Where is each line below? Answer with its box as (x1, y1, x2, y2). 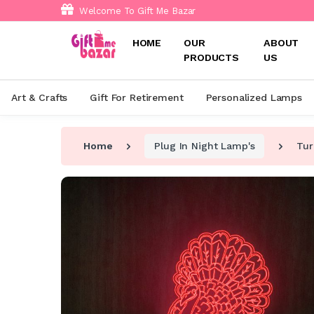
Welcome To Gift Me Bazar (76, 6, 196, 16)
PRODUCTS (184, 52, 239, 63)
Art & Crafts (11, 92, 68, 103)
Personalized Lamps (205, 92, 302, 103)
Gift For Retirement (90, 92, 184, 103)
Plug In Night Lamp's (154, 139, 255, 151)
